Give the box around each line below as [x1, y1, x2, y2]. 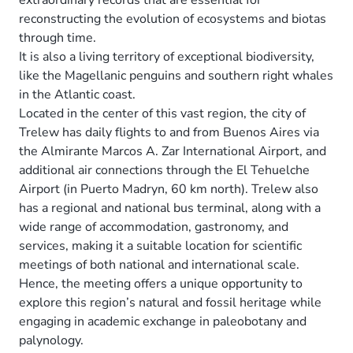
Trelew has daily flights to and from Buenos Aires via [19, 123, 319, 141]
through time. [19, 28, 96, 46]
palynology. [19, 331, 84, 349]
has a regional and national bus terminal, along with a [19, 199, 321, 217]
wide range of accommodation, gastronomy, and [19, 217, 288, 236]
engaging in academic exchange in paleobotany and [19, 312, 307, 330]
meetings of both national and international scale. [19, 255, 299, 273]
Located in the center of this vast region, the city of [19, 104, 306, 122]
